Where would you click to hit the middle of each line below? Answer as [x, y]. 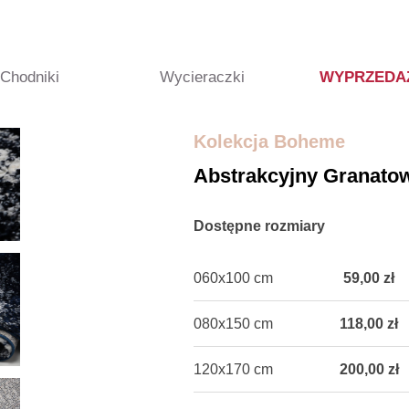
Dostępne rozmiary [259, 226]
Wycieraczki [202, 77]
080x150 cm [233, 324]
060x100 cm [233, 278]
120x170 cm [233, 369]
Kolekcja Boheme [269, 142]
